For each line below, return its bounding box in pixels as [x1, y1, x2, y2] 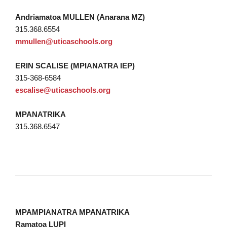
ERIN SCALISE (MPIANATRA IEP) [15, 61, 135, 70]
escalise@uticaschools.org [15, 86, 110, 94]
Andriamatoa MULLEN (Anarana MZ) [15, 13, 145, 21]
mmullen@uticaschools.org [15, 37, 112, 46]
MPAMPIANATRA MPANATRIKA [15, 208, 130, 216]
